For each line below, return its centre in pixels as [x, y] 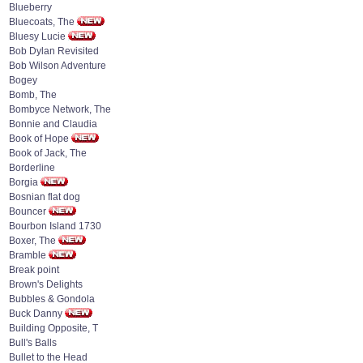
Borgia [23, 182]
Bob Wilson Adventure [58, 66]
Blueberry [30, 7]
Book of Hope [39, 139]
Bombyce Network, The [60, 109]
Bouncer [28, 211]
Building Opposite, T [53, 328]
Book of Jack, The [48, 153]
